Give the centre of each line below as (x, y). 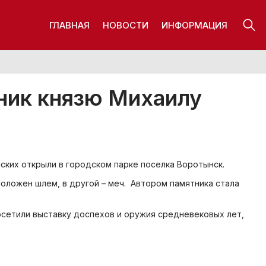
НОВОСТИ (126, 25)
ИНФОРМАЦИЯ (194, 25)
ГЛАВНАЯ (69, 25)
